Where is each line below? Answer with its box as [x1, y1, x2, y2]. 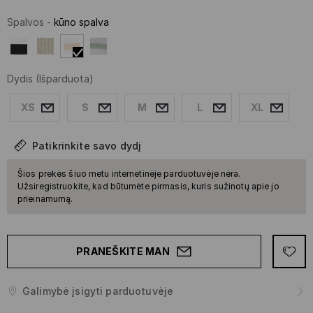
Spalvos [7, 16, 44, 29]
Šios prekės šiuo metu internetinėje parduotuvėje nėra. [17, 168, 241, 180]
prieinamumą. [17, 194, 73, 205]
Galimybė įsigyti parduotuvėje [22, 285, 174, 298]
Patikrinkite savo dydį [32, 140, 142, 152]
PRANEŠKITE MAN [76, 245, 170, 258]
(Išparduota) [36, 73, 94, 85]
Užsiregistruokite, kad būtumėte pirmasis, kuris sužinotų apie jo [17, 181, 279, 192]
